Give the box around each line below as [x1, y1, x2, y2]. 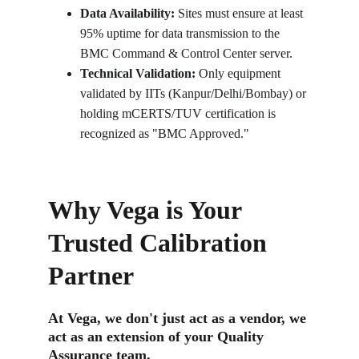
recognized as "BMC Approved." [80, 127, 249, 140]
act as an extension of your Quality [48, 329, 268, 345]
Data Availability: [80, 6, 175, 20]
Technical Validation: [80, 67, 196, 80]
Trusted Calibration [48, 228, 273, 257]
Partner [48, 261, 134, 290]
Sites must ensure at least [175, 6, 306, 20]
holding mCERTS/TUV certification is [80, 107, 279, 120]
